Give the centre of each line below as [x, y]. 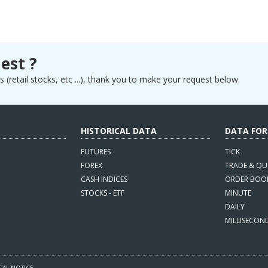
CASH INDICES [104, 179]
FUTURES [95, 152]
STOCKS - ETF [102, 193]
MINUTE [238, 193]
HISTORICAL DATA [118, 131]
